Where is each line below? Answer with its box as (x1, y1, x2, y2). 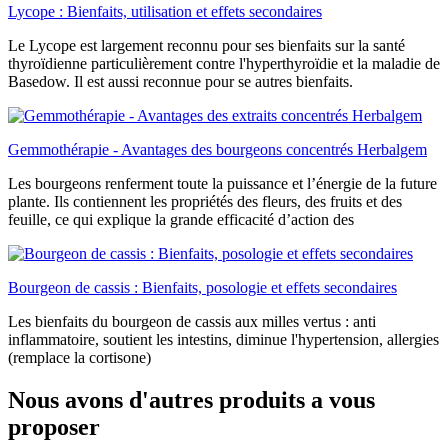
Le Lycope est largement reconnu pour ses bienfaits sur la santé (8, 37, 405, 55)
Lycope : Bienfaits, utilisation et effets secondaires (8, 3, 322, 21)
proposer (8, 414, 100, 441)
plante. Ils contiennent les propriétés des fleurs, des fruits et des (8, 193, 402, 211)
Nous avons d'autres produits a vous (8, 387, 375, 414)
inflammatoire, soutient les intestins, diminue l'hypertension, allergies (8, 331, 439, 349)
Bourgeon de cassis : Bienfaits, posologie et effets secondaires (8, 279, 397, 297)
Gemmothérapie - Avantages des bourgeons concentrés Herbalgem (8, 141, 427, 159)
